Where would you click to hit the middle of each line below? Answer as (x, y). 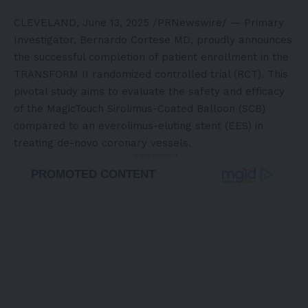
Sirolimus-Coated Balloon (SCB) (185, 109)
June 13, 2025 (116, 23)
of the (30, 109)
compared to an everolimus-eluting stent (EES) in (139, 126)
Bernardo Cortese (125, 40)
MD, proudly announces (231, 40)
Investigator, (47, 40)
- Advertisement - (154, 155)
